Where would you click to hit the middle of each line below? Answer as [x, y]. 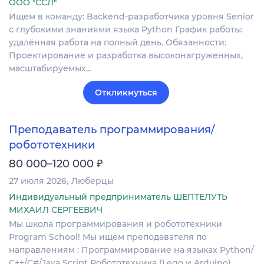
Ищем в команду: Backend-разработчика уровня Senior [131, 16]
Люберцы [93, 181]
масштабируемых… [50, 68]
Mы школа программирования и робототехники [115, 224]
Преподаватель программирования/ [112, 129]
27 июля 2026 [38, 181]
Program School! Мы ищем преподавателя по [108, 237]
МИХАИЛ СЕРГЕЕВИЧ [56, 210]
